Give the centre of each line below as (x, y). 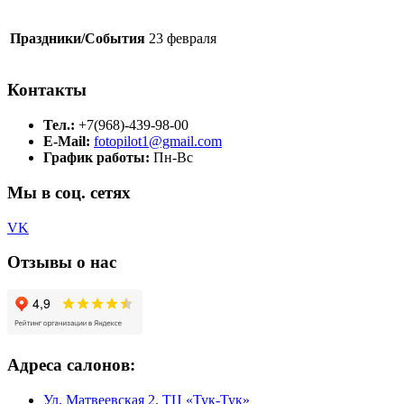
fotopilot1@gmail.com (158, 142)
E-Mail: (67, 142)
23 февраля (183, 38)
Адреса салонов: (71, 364)
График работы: (96, 158)
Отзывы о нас (62, 262)
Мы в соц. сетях (69, 192)
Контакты (47, 90)
